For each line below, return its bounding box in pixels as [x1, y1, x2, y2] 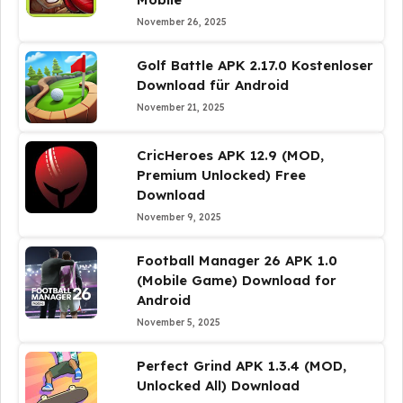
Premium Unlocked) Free [136, 166, 306, 184]
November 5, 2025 [136, 317, 220, 328]
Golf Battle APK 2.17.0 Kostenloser [136, 57, 373, 74]
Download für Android [136, 76, 289, 94]
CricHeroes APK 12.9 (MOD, [136, 147, 324, 164]
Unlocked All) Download [136, 377, 300, 394]
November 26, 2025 [136, 16, 227, 28]
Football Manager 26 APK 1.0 [136, 252, 337, 269]
